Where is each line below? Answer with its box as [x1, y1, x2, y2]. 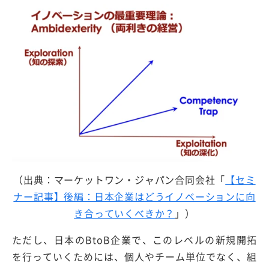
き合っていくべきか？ [74, 205, 175, 220]
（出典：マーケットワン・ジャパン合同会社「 [13, 172, 226, 187]
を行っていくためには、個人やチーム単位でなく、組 [12, 249, 257, 264]
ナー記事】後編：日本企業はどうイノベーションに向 [13, 189, 256, 204]
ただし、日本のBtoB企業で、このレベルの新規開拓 [12, 232, 257, 247]
